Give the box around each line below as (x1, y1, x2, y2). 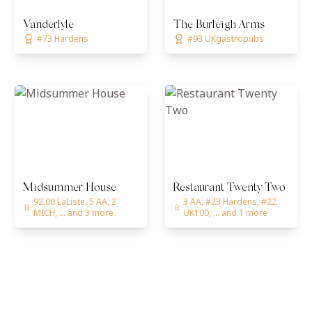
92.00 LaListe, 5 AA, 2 (33, 196, 116, 208)
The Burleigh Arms (173, 19, 265, 31)
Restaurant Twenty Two (173, 182, 286, 194)
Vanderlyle (23, 19, 74, 31)
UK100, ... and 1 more (182, 207, 267, 219)
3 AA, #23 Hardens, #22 (182, 196, 276, 208)
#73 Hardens (37, 33, 88, 45)
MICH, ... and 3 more (33, 207, 114, 219)
